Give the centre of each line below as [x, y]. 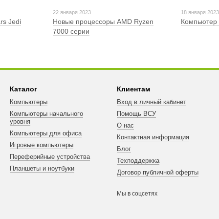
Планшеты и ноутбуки [42, 168]
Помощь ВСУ [136, 114]
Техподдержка [138, 161]
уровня [20, 121]
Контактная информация [153, 137]
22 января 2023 [72, 12]
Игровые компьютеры [42, 145]
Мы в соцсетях [137, 194]
